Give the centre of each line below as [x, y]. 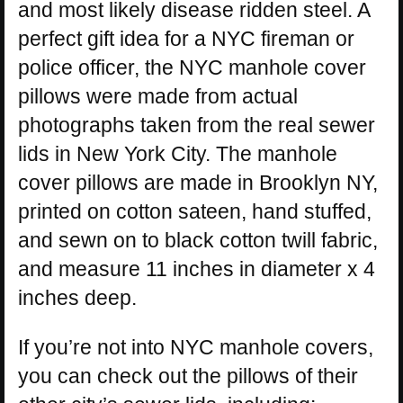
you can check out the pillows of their [188, 376]
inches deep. [77, 298]
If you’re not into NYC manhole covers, [196, 347]
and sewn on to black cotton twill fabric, [198, 240]
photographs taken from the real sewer [197, 125]
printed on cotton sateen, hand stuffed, [195, 211]
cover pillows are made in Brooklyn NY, [198, 183]
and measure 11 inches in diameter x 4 [197, 269]
